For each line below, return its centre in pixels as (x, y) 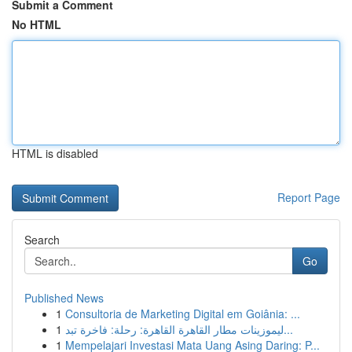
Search (42, 240)
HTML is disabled (55, 153)
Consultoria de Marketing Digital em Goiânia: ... (183, 313)
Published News (64, 298)
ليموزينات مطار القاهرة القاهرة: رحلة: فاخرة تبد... (288, 329)
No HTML (37, 24)
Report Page (309, 197)
